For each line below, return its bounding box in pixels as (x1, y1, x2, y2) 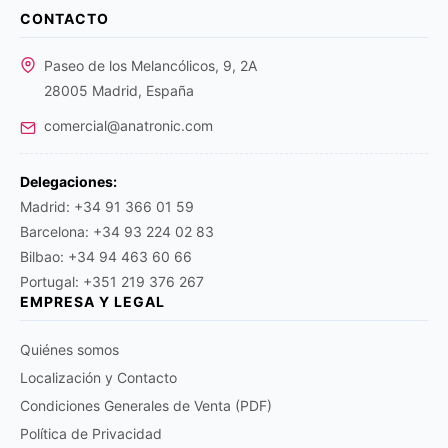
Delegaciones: (20, 173, 117, 190)
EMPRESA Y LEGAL (20, 293, 165, 310)
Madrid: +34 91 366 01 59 (20, 198, 194, 215)
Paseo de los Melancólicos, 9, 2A (44, 57, 257, 74)
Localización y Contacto (20, 369, 177, 386)
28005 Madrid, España (44, 82, 194, 99)
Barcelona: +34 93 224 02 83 (20, 223, 214, 240)
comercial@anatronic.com (44, 117, 213, 134)
